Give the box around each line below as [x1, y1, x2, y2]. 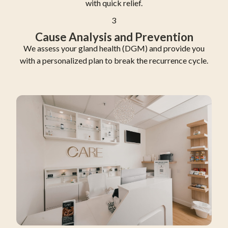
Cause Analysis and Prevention [35, 30, 193, 44]
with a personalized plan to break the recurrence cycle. [20, 55, 208, 65]
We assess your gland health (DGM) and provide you [23, 43, 205, 53]
